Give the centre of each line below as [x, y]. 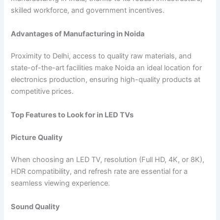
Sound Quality [36, 206]
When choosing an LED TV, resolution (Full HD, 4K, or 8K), [108, 160]
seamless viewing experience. [61, 183]
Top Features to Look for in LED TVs [72, 115]
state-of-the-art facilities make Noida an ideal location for [107, 68]
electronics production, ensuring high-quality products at [106, 80]
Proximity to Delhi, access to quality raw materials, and [101, 56]
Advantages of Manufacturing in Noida [78, 34]
